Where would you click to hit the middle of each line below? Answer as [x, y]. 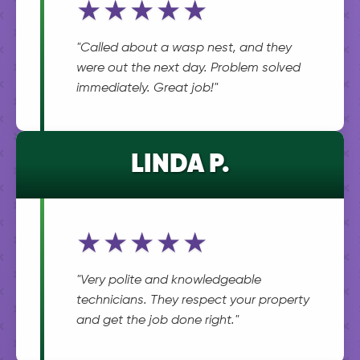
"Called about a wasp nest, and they [184, 48]
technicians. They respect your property [193, 301]
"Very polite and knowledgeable [169, 280]
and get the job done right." [157, 321]
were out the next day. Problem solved [188, 68]
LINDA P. [180, 165]
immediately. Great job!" [147, 88]
